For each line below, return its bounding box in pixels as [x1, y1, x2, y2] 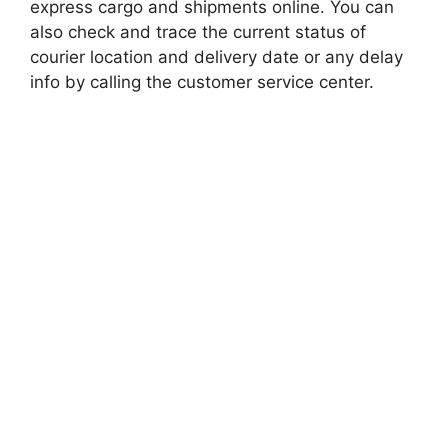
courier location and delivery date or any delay [30, 46, 403, 67]
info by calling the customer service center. [30, 71, 374, 92]
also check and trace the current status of [30, 21, 366, 42]
